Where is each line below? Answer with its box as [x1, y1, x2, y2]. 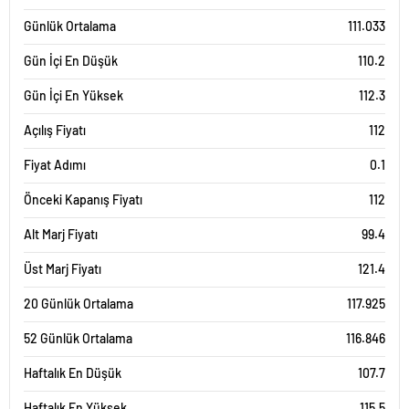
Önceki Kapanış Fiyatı [24, 192, 142, 207]
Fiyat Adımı [24, 157, 86, 173]
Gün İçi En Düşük [24, 53, 118, 68]
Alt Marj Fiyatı [24, 226, 98, 242]
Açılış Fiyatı [24, 122, 86, 138]
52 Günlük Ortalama [24, 330, 132, 346]
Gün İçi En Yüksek [24, 88, 123, 103]
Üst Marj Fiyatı [24, 261, 101, 277]
